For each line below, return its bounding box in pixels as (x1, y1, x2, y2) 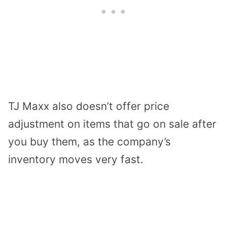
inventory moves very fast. (8, 153, 143, 166)
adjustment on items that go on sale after (8, 118, 216, 131)
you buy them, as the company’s (8, 135, 171, 148)
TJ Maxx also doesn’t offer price (8, 100, 169, 113)
